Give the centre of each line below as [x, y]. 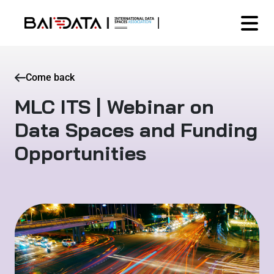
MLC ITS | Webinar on [114, 106]
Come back [50, 77]
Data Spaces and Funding [136, 130]
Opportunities [80, 153]
